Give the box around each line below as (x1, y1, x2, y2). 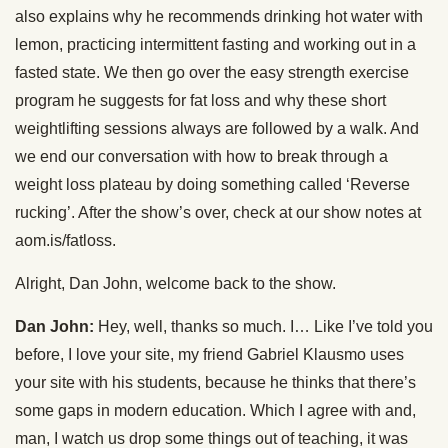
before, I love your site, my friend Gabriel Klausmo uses (15, 346, 404, 363)
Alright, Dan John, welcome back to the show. (15, 275, 336, 292)
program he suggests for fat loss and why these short (15, 92, 386, 109)
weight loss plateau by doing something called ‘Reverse (15, 176, 410, 193)
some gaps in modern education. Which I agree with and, (15, 402, 416, 419)
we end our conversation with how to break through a (15, 148, 388, 165)
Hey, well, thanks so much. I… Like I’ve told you (94, 318, 433, 335)
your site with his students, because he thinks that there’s (15, 374, 416, 391)
